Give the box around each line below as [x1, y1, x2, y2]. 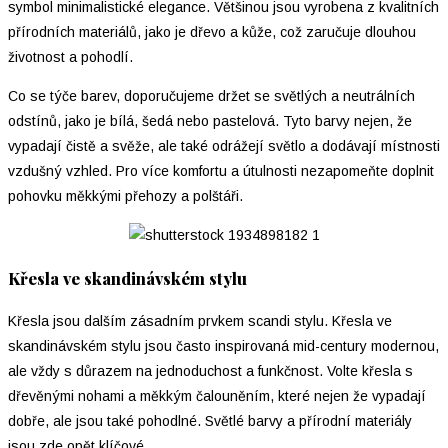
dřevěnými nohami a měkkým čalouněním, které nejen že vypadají [8, 388, 426, 405]
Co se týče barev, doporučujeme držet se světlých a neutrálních [8, 87, 415, 104]
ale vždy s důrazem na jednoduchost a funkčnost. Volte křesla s [8, 363, 413, 380]
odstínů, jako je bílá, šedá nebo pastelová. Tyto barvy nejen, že [8, 112, 412, 129]
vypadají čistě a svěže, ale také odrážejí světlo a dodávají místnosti [8, 137, 440, 154]
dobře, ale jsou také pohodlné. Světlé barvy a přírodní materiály [8, 413, 412, 430]
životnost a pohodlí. [8, 48, 133, 65]
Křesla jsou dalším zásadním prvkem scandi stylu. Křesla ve [8, 313, 392, 330]
